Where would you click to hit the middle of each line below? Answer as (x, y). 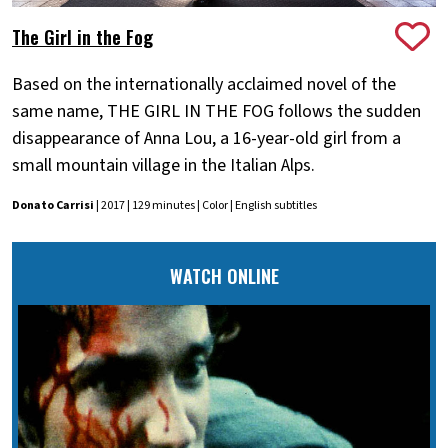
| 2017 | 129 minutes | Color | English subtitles (205, 206)
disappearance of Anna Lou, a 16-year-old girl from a (206, 139)
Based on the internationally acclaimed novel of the (204, 85)
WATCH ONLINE (224, 276)
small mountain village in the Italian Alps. (163, 166)
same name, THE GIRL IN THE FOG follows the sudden (216, 112)
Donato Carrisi (53, 206)
